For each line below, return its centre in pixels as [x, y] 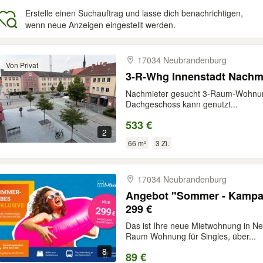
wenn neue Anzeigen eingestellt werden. [100, 25]
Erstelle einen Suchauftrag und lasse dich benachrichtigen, [134, 13]
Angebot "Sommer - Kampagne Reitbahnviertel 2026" [149, 195]
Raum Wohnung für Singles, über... [191, 236]
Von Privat [22, 65]
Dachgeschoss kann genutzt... [182, 104]
